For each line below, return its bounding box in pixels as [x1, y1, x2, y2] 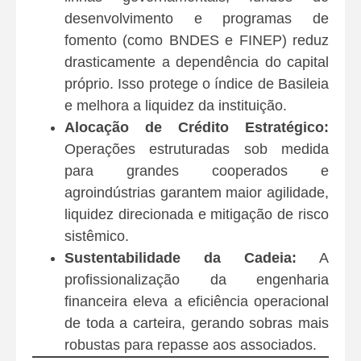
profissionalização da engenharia [64, 272, 329, 288]
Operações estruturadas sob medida [64, 141, 329, 158]
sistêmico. [64, 228, 129, 245]
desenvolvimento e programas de [64, 10, 329, 27]
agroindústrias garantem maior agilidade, [64, 185, 329, 201]
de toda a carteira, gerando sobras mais [64, 315, 329, 332]
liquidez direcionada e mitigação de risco [64, 206, 329, 223]
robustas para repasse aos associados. [64, 337, 317, 354]
